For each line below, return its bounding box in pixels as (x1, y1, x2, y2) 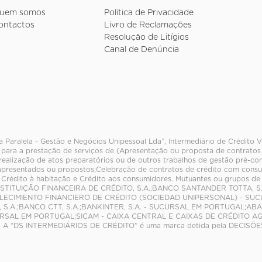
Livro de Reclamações (104, 21, 192, 30)
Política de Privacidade (104, 9, 194, 18)
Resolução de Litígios (104, 33, 189, 42)
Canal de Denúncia (104, 46, 179, 54)
